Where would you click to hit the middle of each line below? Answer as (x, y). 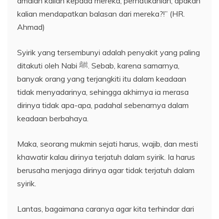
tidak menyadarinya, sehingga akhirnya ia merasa (103, 92)
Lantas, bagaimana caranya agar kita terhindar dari (106, 209)
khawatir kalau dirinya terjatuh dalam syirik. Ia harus (106, 157)
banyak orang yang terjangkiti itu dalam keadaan (102, 79)
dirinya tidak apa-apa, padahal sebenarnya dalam (103, 105)
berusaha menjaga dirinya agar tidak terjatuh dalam (106, 170)
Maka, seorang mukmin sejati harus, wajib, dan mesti (108, 144)
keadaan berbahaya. (53, 119)
